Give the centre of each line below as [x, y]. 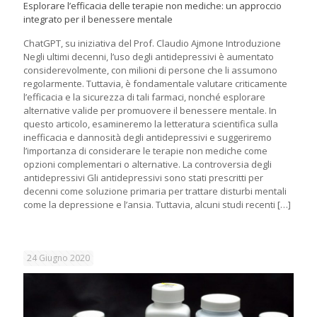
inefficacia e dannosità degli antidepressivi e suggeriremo [148, 137]
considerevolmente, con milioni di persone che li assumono [150, 70]
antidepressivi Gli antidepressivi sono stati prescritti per [143, 177]
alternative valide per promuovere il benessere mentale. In [150, 110]
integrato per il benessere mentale [98, 19]
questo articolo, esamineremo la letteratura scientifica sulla [151, 123]
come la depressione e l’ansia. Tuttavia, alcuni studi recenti [149, 204]
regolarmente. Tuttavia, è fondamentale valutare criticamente [155, 83]
